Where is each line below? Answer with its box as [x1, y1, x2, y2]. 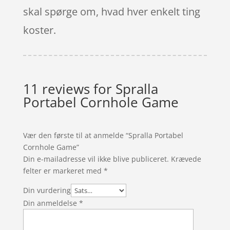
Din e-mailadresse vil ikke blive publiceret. [23, 154, 169, 164]
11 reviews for [23, 79, 116, 98]
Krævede [170, 154, 201, 164]
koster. [23, 23, 56, 37]
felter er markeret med [23, 165, 104, 176]
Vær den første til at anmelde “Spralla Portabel [23, 130, 183, 140]
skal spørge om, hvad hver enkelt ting [23, 4, 200, 18]
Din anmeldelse [23, 198, 79, 208]
